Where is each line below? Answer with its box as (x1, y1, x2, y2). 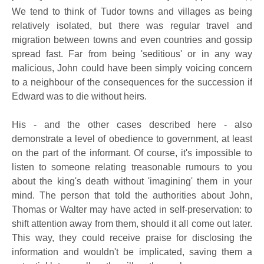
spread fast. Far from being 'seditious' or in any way (12, 49, 252, 59)
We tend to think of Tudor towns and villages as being (12, 6, 252, 16)
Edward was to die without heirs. (12, 91, 149, 101)
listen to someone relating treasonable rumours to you (12, 162, 252, 172)
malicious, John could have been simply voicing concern (12, 63, 252, 73)
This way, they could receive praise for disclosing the (12, 233, 252, 243)
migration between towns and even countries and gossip (12, 35, 252, 45)
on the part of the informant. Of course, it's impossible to (12, 148, 252, 158)
